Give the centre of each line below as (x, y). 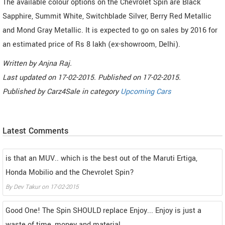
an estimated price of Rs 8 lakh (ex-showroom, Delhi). (91, 45)
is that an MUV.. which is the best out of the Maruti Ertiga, (101, 159)
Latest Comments (35, 131)
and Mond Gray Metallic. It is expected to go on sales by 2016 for (110, 31)
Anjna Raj (54, 64)
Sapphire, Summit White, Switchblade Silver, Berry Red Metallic (107, 17)
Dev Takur (27, 187)
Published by (25, 92)
